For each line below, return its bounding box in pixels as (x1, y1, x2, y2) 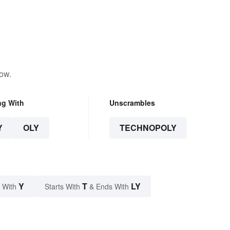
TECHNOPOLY (119, 122, 177, 134)
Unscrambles (109, 98, 155, 108)
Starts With (45, 181, 82, 192)
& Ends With (87, 181, 131, 192)
